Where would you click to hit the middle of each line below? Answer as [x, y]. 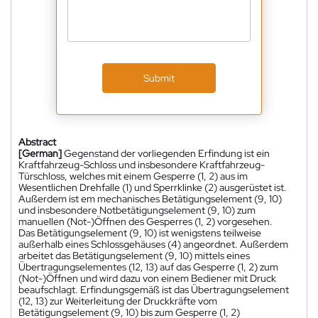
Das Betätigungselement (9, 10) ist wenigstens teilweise [140, 232]
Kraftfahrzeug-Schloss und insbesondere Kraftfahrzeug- [142, 164]
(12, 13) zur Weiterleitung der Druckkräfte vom [118, 301]
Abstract [37, 142]
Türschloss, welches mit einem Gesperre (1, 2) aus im [133, 176]
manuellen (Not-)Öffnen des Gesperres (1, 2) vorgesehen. [146, 221]
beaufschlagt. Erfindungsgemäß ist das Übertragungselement [154, 289]
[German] [40, 153]
